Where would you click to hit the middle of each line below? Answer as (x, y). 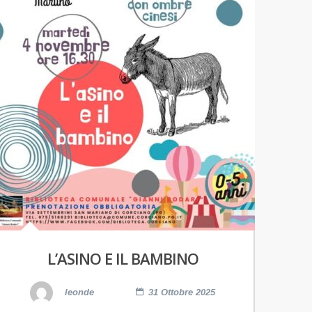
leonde (78, 292)
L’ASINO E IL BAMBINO (123, 259)
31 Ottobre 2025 (182, 292)
